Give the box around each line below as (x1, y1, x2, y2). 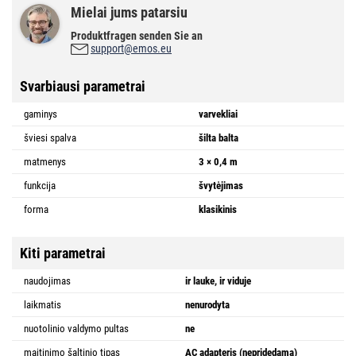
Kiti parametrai (20, 244, 106, 261)
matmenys (24, 155, 66, 168)
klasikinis (199, 203, 237, 215)
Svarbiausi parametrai (20, 77, 145, 95)
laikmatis (24, 298, 61, 311)
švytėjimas (199, 179, 243, 192)
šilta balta (199, 131, 238, 144)
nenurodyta (185, 298, 230, 311)
